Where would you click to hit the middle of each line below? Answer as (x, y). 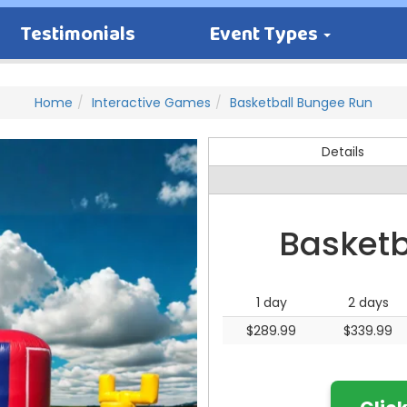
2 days (368, 303)
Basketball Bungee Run (301, 103)
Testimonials (77, 35)
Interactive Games (151, 103)
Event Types (266, 35)
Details (343, 152)
